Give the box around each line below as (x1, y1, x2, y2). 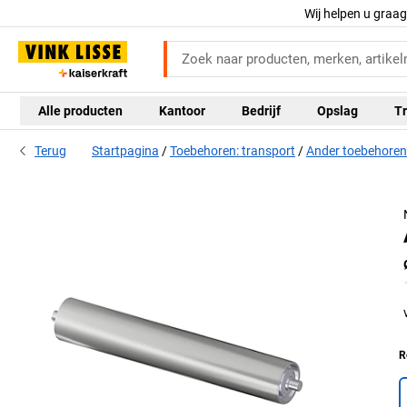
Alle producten (38, 103, 123, 118)
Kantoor (159, 103, 205, 118)
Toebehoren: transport (170, 144, 295, 159)
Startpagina (92, 144, 159, 159)
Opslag (317, 103, 358, 118)
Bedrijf (242, 103, 281, 118)
